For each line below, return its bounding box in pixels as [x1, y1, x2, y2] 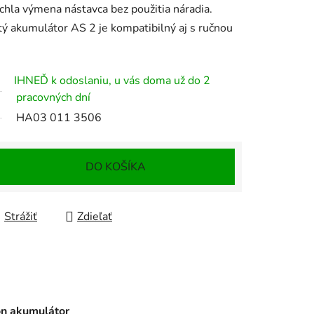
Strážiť [4, 209, 37, 225]
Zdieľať [77, 209, 112, 225]
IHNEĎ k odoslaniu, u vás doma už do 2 [14, 73, 210, 89]
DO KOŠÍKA [85, 159, 146, 175]
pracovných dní [16, 90, 90, 106]
